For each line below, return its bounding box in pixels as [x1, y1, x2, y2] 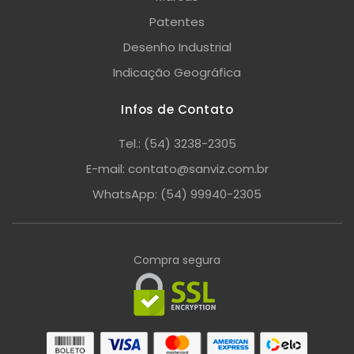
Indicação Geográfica [113, 63, 241, 81]
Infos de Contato [121, 100, 233, 118]
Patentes [149, 13, 205, 30]
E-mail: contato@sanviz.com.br [85, 160, 269, 177]
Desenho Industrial [122, 38, 232, 55]
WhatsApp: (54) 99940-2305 [92, 185, 262, 202]
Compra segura [134, 251, 220, 268]
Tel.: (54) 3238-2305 [118, 134, 236, 152]
